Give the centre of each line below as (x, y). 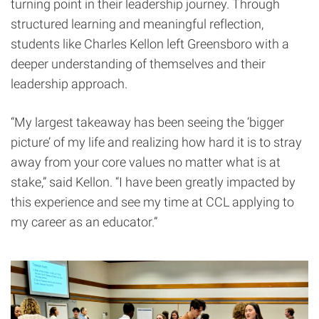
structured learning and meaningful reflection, (137, 23)
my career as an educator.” (84, 221)
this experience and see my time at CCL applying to (152, 202)
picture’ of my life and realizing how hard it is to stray (156, 142)
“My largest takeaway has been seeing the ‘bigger (147, 122)
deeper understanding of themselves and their (138, 63)
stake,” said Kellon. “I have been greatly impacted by (153, 182)
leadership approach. (69, 83)
